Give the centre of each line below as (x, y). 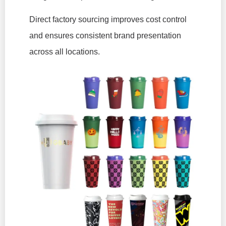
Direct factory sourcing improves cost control (108, 20)
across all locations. (65, 52)
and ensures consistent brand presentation (105, 36)
